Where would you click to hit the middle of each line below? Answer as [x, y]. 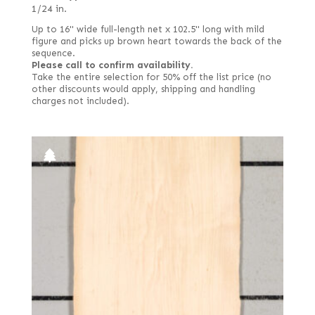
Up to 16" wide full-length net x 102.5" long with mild [148, 30]
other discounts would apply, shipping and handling [143, 90]
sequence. [53, 54]
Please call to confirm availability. [112, 66]
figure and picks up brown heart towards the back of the [156, 42]
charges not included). [80, 102]
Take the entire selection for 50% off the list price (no [151, 78]
